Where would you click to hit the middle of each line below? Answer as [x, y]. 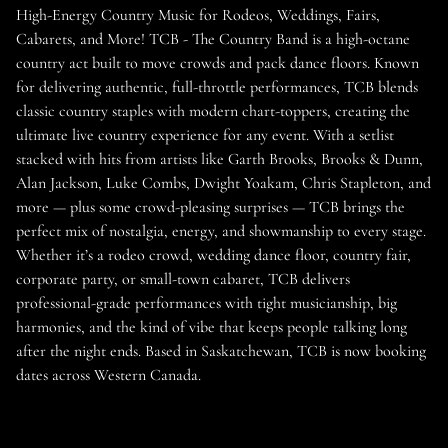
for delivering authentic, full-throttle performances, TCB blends [217, 87]
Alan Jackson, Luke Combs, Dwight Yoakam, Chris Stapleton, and [223, 183]
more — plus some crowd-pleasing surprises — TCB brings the [210, 207]
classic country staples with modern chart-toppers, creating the [213, 111]
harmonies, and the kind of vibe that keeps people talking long [211, 327]
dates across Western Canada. [108, 375]
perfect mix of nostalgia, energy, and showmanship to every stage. [221, 231]
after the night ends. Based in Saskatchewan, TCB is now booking [221, 351]
